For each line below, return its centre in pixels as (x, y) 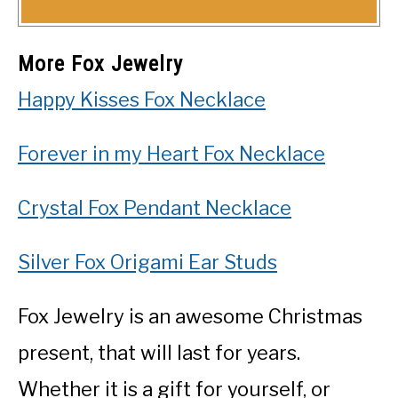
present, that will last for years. (159, 353)
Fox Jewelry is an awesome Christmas (190, 317)
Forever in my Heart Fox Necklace (171, 154)
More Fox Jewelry (100, 64)
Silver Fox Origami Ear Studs (147, 263)
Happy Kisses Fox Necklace (142, 100)
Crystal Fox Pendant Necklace (155, 208)
